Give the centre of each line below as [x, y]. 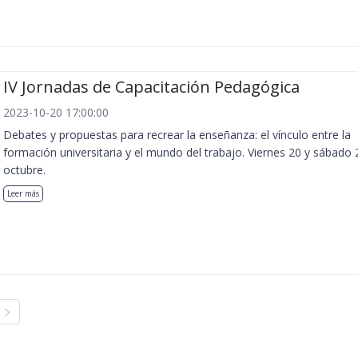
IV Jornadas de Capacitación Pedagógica [151, 86]
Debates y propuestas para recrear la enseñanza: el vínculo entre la [177, 134]
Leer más [23, 193]
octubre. [24, 169]
